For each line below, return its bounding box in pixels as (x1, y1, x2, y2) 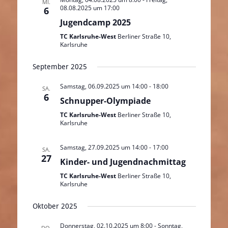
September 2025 (32, 63, 87, 71)
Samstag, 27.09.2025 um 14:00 (60, 143, 148, 152)
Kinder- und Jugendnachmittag (60, 156, 186, 167)
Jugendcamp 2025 (60, 17, 131, 28)
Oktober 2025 (32, 202, 77, 210)
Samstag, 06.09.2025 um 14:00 (60, 82, 148, 91)
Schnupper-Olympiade (60, 95, 151, 106)
